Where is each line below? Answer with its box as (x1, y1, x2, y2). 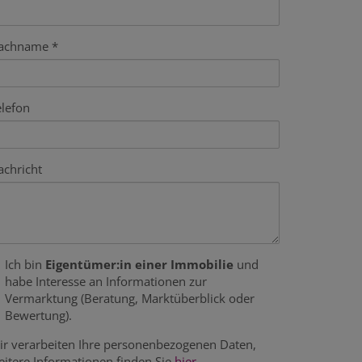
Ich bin (5, 256, 45, 272)
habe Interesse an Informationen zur (5, 273, 207, 289)
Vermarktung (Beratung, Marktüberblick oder (5, 290, 255, 306)
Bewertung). (5, 307, 72, 323)
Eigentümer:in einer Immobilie (45, 256, 234, 272)
